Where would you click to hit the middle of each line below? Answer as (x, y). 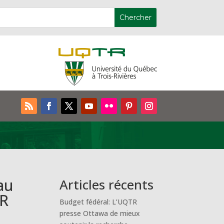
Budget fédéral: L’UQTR (98, 201)
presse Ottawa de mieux (100, 213)
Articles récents (107, 184)
